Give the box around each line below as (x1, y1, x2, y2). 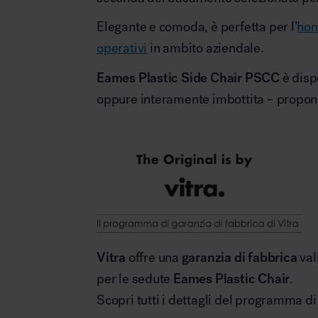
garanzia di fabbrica (181, 248, 297, 265)
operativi (97, 40, 148, 57)
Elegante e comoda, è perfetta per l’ (97, 18, 297, 35)
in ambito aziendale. (147, 40, 264, 57)
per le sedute (97, 270, 174, 287)
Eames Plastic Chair (173, 270, 290, 287)
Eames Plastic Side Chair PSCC (97, 69, 280, 86)
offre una (125, 248, 182, 265)
